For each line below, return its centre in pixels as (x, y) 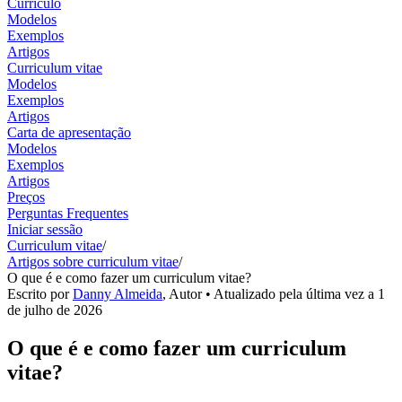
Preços (26, 197)
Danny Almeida (118, 293)
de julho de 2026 (55, 310)
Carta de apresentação (69, 132)
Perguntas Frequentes (68, 213)
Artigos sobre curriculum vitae (93, 261)
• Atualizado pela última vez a (290, 293)
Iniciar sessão (45, 229)
